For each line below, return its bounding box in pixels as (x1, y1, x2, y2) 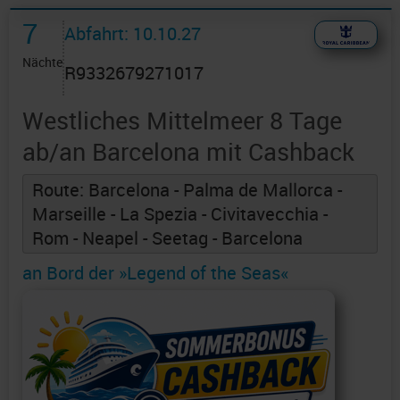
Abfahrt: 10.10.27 (64, 21, 201, 46)
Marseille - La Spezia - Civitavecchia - (32, 202, 328, 227)
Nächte (22, 54, 62, 71)
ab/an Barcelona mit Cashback (22, 135, 354, 169)
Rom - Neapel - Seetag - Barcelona (32, 226, 303, 251)
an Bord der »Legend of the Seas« (22, 261, 288, 286)
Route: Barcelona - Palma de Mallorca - (32, 178, 342, 203)
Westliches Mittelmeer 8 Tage (22, 104, 342, 137)
